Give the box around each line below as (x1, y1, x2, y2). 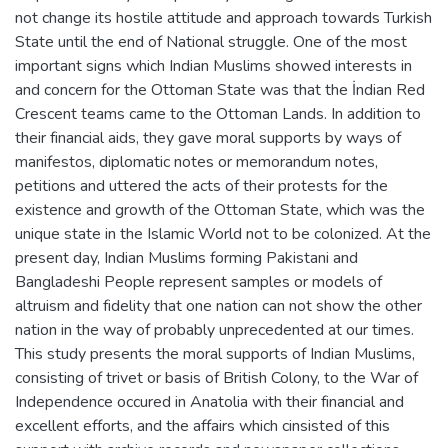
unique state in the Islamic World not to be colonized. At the (15, 222, 431, 245)
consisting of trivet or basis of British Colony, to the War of (15, 366, 418, 389)
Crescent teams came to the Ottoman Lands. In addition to (15, 102, 421, 125)
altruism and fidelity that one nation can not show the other (15, 294, 422, 317)
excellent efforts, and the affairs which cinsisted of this (15, 414, 390, 437)
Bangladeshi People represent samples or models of (15, 270, 382, 293)
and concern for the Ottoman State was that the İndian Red (15, 78, 425, 101)
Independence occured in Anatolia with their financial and (15, 390, 404, 413)
